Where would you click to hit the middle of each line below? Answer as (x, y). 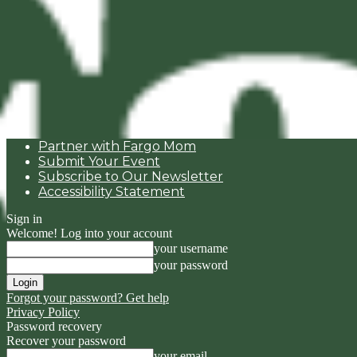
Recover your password (66, 341)
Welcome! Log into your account (89, 233)
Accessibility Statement (112, 192)
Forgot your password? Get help (88, 298)
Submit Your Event (99, 161)
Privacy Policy (43, 312)
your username (191, 248)
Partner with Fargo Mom (117, 146)
